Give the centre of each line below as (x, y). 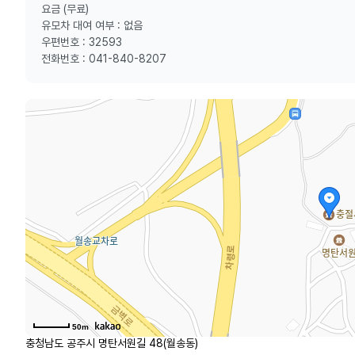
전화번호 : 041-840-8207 (104, 59)
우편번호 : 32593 (82, 42)
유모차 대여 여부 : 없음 (92, 25)
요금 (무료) (65, 9)
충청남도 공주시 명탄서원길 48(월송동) (112, 343)
